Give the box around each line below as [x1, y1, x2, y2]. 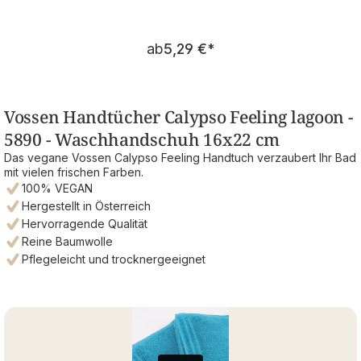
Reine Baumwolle [22, 234, 113, 248]
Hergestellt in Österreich [22, 198, 151, 213]
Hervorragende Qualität [22, 216, 147, 230]
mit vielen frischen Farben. [4, 164, 143, 179]
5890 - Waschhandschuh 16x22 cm [4, 127, 280, 151]
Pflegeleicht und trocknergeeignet [22, 251, 205, 266]
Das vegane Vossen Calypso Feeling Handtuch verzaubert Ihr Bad [4, 150, 356, 164]
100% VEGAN [22, 180, 93, 195]
